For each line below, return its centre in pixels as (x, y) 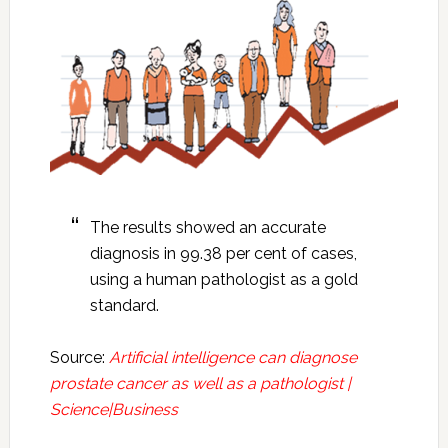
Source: (79, 358)
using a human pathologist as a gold (223, 280)
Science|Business (113, 410)
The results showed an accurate (207, 228)
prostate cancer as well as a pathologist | (200, 384)
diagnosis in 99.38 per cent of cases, (223, 254)
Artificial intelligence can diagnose (232, 358)
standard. (124, 306)
